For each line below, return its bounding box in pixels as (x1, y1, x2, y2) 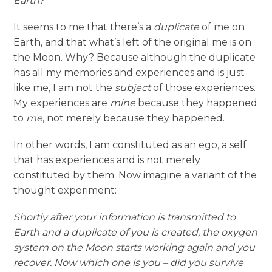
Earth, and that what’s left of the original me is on (13, 36, 252, 49)
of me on (199, 21, 245, 33)
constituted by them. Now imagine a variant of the (13, 169, 257, 182)
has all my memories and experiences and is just (13, 67, 245, 79)
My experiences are (13, 97, 110, 109)
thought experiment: (13, 185, 117, 197)
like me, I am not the (13, 82, 115, 94)
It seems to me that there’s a (13, 21, 154, 33)
